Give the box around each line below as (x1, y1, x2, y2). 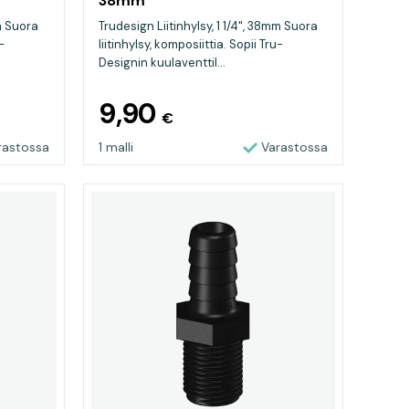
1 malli (99, 139, 133, 155)
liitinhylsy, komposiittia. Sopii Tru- (99, 37, 283, 52)
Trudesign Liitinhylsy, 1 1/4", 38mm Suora (99, 18, 318, 34)
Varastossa (261, 139, 328, 155)
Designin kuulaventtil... (99, 55, 225, 70)
